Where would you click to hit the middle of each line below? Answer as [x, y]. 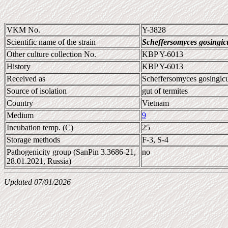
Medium [20, 115]
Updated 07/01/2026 [37, 182]
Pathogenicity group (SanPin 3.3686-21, [71, 152]
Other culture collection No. [51, 54]
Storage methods [33, 140]
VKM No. [23, 30]
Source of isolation [37, 91]
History [19, 66]
